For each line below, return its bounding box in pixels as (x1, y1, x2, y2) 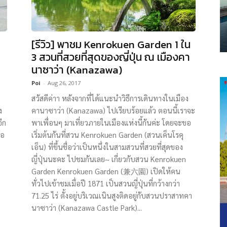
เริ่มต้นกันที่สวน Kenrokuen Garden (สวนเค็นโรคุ (31, 130, 183, 139)
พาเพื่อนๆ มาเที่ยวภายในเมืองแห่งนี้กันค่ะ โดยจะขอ (31, 118, 191, 127)
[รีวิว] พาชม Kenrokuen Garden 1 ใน (31, 36, 191, 52)
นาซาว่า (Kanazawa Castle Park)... (31, 203, 142, 212)
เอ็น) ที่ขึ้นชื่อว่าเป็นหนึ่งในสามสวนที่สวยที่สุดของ (31, 142, 183, 152)
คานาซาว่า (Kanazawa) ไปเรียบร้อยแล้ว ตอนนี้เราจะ (31, 105, 195, 115)
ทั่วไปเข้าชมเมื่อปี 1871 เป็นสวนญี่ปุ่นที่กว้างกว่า (31, 178, 180, 188)
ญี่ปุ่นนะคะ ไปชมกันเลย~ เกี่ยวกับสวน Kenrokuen (31, 154, 186, 164)
